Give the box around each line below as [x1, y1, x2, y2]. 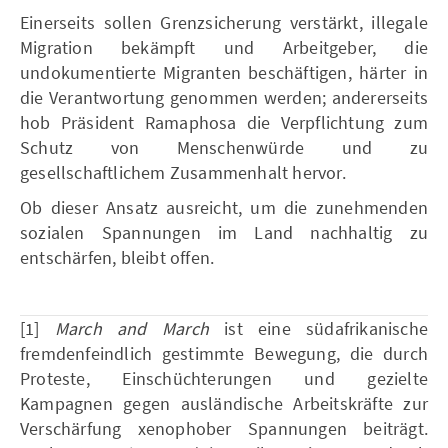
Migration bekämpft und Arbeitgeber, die [20, 36, 428, 59]
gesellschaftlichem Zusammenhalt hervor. [20, 161, 346, 184]
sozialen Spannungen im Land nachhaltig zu [20, 221, 428, 244]
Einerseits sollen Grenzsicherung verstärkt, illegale [20, 11, 428, 34]
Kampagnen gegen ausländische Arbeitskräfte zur [20, 392, 428, 415]
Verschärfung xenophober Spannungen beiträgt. [20, 417, 428, 440]
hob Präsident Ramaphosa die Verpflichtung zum [20, 111, 428, 134]
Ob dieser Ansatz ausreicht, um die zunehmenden [20, 196, 428, 219]
